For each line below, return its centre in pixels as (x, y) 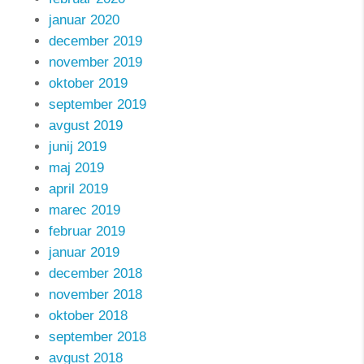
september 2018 (97, 337)
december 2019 (95, 41)
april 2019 (78, 189)
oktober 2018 (88, 316)
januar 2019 (84, 252)
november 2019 (95, 62)
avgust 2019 (86, 126)
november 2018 (95, 295)
